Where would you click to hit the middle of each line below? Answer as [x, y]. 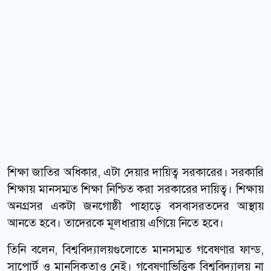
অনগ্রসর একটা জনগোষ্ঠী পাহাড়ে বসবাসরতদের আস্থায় [135, 206]
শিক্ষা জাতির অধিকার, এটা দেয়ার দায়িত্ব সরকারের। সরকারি [135, 172]
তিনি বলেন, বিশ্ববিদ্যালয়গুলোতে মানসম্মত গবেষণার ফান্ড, [135, 249]
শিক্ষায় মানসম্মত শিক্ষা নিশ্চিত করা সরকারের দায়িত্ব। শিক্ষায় [135, 189]
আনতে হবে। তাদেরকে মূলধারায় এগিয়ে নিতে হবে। [116, 223]
